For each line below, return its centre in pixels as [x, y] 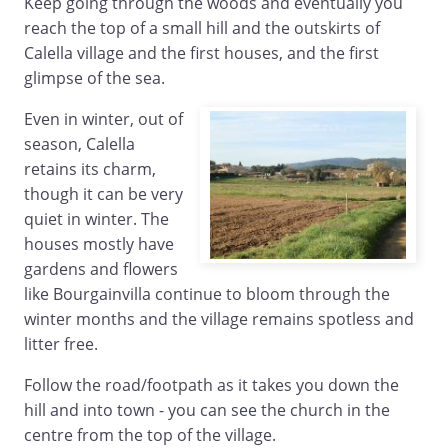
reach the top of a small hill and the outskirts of [202, 28]
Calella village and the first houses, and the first [201, 53]
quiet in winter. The [96, 219]
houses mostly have [99, 244]
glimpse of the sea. [94, 78]
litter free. [61, 344]
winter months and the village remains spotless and [219, 319]
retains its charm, [90, 169]
